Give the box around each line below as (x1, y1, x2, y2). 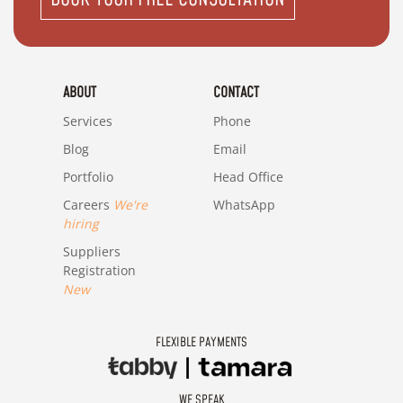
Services (62, 112, 112, 130)
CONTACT (213, 82, 260, 103)
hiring (62, 214, 99, 232)
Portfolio (62, 167, 113, 185)
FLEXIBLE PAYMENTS (156, 333, 247, 352)
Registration (62, 261, 136, 279)
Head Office (213, 167, 284, 185)
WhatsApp (213, 195, 276, 213)
